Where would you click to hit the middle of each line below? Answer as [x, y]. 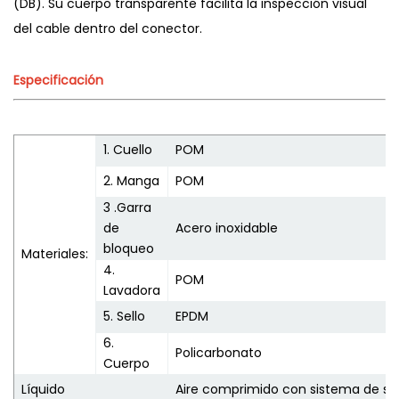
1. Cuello [128, 149]
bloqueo [129, 248]
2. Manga [131, 180]
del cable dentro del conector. [108, 28]
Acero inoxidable [227, 228]
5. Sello [124, 316]
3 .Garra [127, 207]
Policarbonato [219, 352]
